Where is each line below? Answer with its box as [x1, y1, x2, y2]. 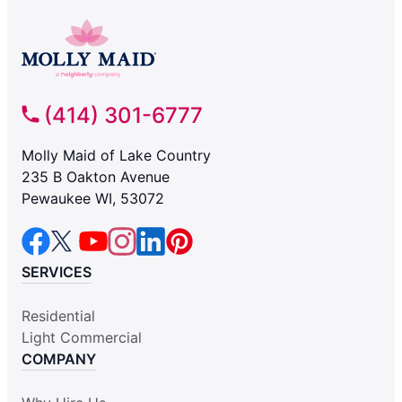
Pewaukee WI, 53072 [22, 189, 164, 208]
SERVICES [22, 263, 92, 282]
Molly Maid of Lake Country [22, 146, 211, 165]
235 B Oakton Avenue [22, 168, 170, 187]
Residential [22, 307, 95, 326]
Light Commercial [22, 328, 142, 347]
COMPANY [22, 350, 96, 369]
